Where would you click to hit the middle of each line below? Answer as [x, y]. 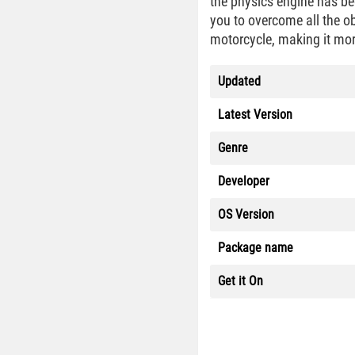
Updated [239, 81]
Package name [256, 248]
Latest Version [255, 115]
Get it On [240, 281]
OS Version [246, 214]
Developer [244, 181]
